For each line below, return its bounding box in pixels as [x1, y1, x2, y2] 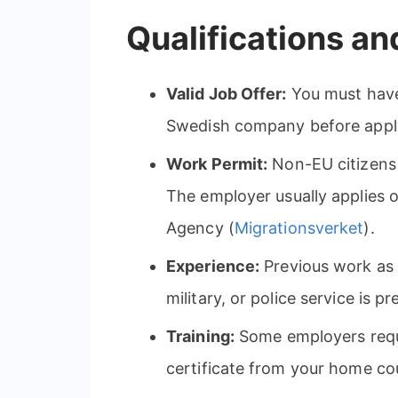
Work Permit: [166, 155, 268, 174]
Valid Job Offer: [166, 84, 287, 104]
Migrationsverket [234, 219, 364, 238]
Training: [166, 327, 235, 346]
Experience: [166, 257, 260, 276]
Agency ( [166, 219, 235, 238]
